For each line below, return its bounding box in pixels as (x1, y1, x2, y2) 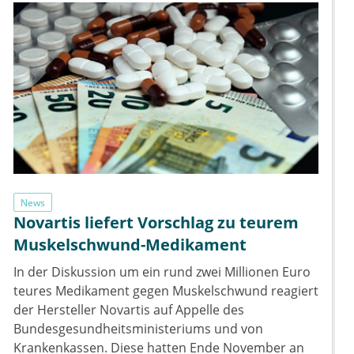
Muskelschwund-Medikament (13, 234, 247, 256)
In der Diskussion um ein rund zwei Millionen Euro (13, 263, 311, 281)
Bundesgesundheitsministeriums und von (13, 320, 263, 338)
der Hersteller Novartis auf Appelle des (13, 301, 244, 319)
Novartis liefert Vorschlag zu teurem (13, 212, 299, 234)
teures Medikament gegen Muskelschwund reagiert (13, 282, 318, 300)
